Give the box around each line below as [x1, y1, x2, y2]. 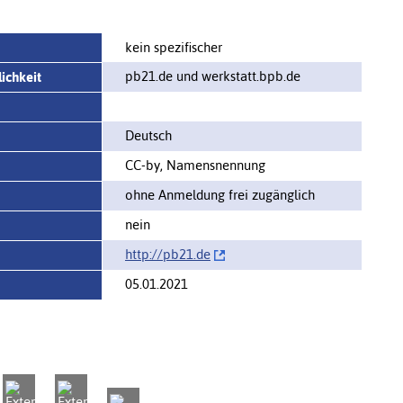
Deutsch [125, 127, 172, 143]
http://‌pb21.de [125, 246, 210, 262]
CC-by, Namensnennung [125, 157, 265, 173]
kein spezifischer [125, 39, 222, 55]
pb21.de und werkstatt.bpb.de [125, 67, 300, 84]
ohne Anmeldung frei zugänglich [125, 186, 315, 202]
